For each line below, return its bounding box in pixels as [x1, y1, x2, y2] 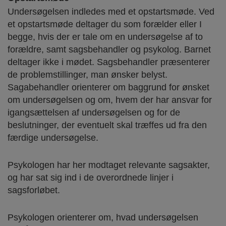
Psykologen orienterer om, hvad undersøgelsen [8, 212, 198, 222]
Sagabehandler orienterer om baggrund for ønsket [8, 82, 209, 92]
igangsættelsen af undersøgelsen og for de [8, 107, 180, 118]
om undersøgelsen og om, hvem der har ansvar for [8, 94, 212, 105]
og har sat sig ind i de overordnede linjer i [8, 172, 174, 183]
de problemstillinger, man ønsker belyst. [8, 69, 167, 80]
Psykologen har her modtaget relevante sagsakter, [8, 159, 210, 170]
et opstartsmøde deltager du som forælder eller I [8, 19, 202, 29]
